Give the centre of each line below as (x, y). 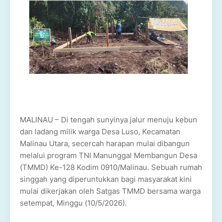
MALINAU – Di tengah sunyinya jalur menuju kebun (109, 120)
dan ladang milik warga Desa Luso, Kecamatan (100, 132)
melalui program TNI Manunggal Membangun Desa (109, 155)
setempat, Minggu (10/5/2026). (73, 203)
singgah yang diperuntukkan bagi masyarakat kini (106, 179)
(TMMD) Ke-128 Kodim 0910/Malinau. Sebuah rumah (111, 167)
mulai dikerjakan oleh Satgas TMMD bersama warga (110, 191)
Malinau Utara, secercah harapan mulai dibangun (105, 143)
